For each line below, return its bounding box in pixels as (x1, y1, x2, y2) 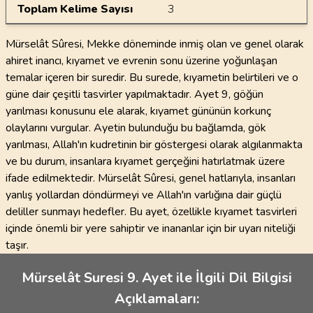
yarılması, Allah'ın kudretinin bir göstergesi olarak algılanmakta (6, 137, 303, 152)
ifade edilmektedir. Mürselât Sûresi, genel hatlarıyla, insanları (6, 170, 296, 186)
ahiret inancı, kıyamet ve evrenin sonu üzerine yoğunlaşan (6, 53, 277, 68)
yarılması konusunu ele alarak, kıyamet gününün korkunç (6, 103, 271, 119)
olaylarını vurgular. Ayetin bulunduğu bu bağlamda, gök (6, 120, 266, 136)
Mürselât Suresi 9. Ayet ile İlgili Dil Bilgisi (21, 268, 292, 287)
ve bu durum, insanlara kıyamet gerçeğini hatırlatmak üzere (6, 154, 285, 169)
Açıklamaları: (114, 289, 199, 308)
